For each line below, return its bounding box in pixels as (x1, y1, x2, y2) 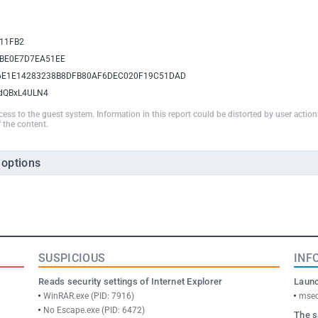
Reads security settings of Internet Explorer (38, 276, 223, 287)
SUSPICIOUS (38, 251, 106, 265)
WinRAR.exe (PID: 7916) (43, 291, 134, 301)
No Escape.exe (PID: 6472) (43, 305, 145, 315)
